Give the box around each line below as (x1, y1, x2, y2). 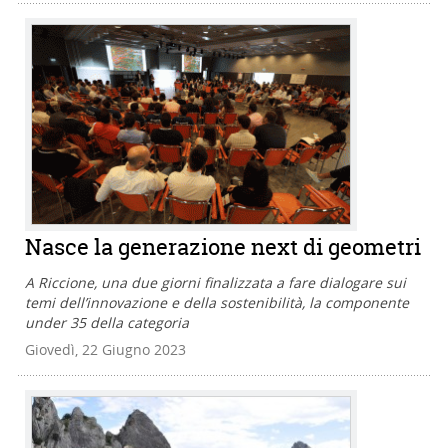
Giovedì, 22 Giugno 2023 (25, 339, 186, 359)
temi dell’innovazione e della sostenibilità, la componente (25, 292, 409, 312)
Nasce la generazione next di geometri (25, 231, 421, 262)
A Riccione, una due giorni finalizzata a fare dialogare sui (25, 272, 406, 292)
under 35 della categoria (25, 312, 189, 332)
